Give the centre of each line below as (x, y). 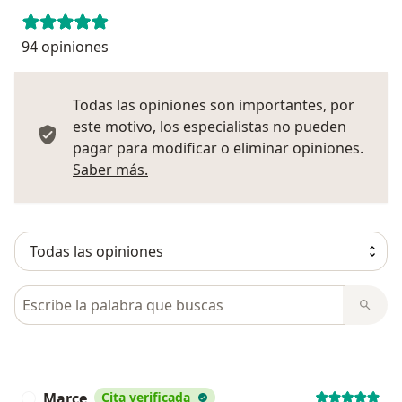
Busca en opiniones (83, 295)
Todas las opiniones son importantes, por (214, 105)
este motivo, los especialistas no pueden (210, 126)
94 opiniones (65, 46)
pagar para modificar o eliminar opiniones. (218, 148)
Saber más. (110, 169)
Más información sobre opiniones (262, 168)
